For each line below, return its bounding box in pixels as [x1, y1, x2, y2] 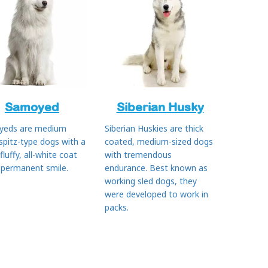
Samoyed [4, 100, 59, 114]
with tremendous [105, 148, 172, 160]
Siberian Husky [116, 100, 204, 114]
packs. [105, 201, 129, 213]
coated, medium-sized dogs [105, 135, 214, 147]
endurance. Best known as [105, 162, 208, 173]
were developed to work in [105, 188, 209, 200]
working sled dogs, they [105, 175, 197, 187]
